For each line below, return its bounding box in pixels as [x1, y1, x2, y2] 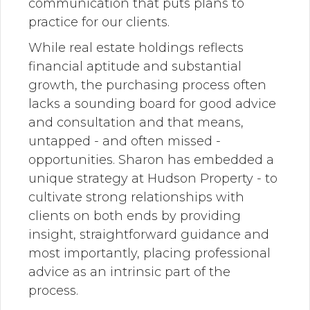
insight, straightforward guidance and [28, 227, 269, 242]
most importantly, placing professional [28, 246, 271, 261]
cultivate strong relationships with [28, 190, 244, 205]
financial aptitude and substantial [28, 59, 241, 74]
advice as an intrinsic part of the [28, 264, 230, 280]
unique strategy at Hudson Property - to [28, 171, 277, 186]
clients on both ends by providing [28, 208, 241, 224]
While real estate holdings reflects [28, 40, 244, 55]
